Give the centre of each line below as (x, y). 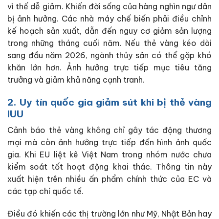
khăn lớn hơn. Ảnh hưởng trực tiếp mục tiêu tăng (109, 68)
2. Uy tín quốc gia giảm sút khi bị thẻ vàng (109, 102)
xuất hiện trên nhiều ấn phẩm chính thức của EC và (109, 179)
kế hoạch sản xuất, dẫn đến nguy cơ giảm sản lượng (109, 31)
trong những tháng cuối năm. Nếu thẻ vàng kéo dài (109, 43)
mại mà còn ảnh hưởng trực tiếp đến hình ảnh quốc (109, 142)
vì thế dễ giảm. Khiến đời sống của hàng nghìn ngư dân (109, 7)
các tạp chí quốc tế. (46, 191)
